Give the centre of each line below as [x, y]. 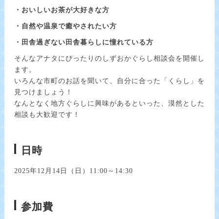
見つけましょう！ [44, 92]
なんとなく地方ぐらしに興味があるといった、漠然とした [109, 104]
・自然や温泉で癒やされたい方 [66, 26]
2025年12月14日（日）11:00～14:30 [74, 171]
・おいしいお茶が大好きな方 [62, 10]
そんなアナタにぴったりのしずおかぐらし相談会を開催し [109, 59]
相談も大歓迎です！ [47, 115]
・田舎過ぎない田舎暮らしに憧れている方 [84, 43]
